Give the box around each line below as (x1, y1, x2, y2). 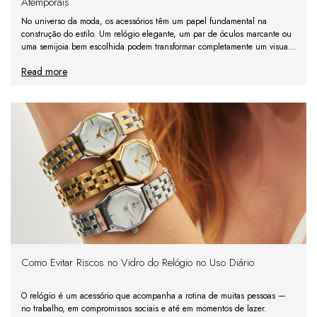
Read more (21, 64, 67, 79)
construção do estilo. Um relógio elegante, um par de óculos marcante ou (21, 28, 292, 41)
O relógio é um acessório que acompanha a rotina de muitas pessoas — (21, 289, 286, 303)
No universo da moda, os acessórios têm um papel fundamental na (21, 15, 267, 28)
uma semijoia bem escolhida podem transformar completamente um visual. (21, 40, 293, 54)
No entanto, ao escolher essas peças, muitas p (21, 53, 191, 67)
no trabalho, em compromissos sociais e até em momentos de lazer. (21, 302, 267, 316)
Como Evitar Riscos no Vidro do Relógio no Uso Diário (21, 255, 254, 271)
